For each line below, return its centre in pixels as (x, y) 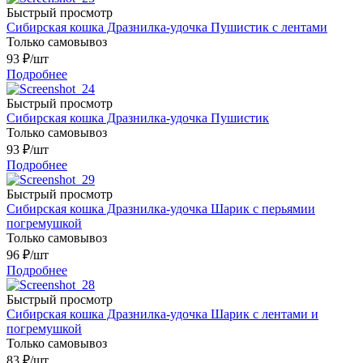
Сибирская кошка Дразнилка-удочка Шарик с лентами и (162, 314)
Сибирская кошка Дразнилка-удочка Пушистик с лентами (167, 28)
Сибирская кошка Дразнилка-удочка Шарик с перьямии (161, 209)
